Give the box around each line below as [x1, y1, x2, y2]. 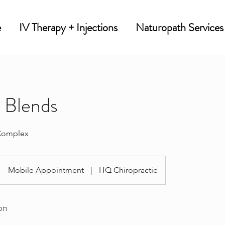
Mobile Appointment [8, 165, 84, 175]
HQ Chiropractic [98, 165, 157, 175]
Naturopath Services [136, 20, 223, 35]
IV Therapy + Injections [19, 20, 118, 35]
